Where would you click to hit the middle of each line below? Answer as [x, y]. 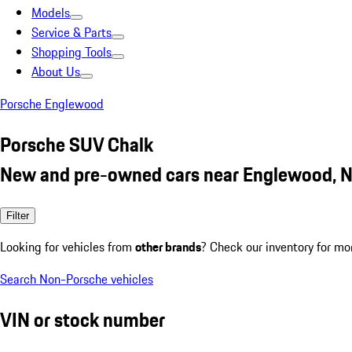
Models [51, 13]
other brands [168, 246]
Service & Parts [71, 32]
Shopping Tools [71, 52]
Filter [18, 215]
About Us [56, 71]
